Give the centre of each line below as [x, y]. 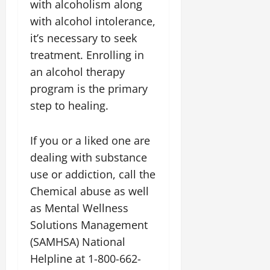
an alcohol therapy [77, 72]
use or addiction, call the [93, 174]
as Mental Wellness [79, 208]
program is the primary [89, 89]
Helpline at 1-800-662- [86, 259]
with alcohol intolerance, [93, 21]
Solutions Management [89, 225]
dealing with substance [89, 157]
